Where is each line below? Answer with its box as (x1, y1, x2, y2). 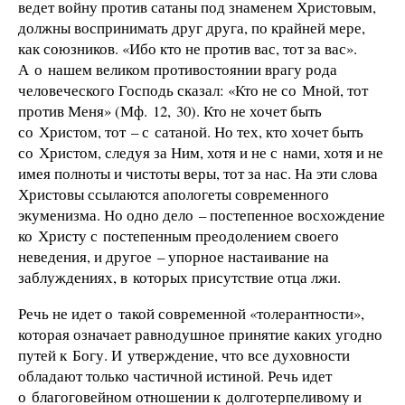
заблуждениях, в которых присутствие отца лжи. (18, 266, 341, 287)
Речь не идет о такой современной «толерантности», (18, 302, 364, 324)
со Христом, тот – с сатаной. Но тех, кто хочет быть (18, 120, 363, 142)
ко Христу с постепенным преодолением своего (18, 224, 339, 246)
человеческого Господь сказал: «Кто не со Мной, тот (18, 79, 368, 100)
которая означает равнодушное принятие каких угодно (18, 323, 382, 344)
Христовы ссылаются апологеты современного (18, 183, 329, 204)
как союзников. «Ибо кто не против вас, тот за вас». (18, 37, 357, 59)
